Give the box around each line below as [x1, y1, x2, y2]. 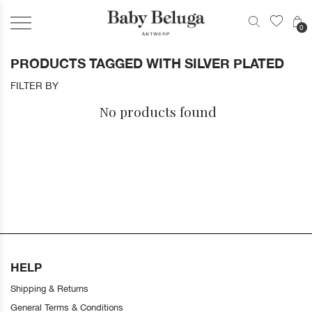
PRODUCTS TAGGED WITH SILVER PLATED [10, 56, 284, 71]
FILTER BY [10, 80, 58, 91]
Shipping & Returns [10, 283, 88, 294]
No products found [100, 102, 217, 120]
